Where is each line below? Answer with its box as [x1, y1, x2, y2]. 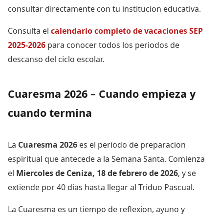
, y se [178, 167, 196, 178]
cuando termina [8, 105, 92, 120]
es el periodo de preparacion [77, 139, 186, 150]
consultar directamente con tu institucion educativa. [8, 3, 201, 14]
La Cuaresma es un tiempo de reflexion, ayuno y [8, 203, 185, 215]
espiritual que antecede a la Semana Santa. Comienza [8, 153, 205, 164]
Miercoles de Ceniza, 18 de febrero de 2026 [16, 167, 178, 178]
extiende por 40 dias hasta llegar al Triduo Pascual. [8, 181, 195, 193]
